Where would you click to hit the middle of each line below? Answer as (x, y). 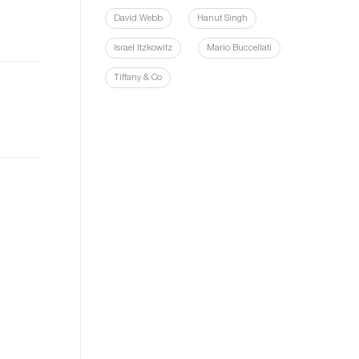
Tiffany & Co (138, 78)
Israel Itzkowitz (143, 48)
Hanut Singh (222, 19)
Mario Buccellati (239, 48)
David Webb (138, 19)
